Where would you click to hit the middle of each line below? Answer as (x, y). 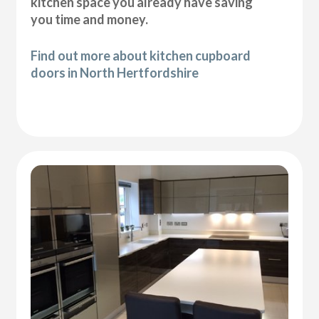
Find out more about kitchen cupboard (141, 55)
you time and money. (90, 19)
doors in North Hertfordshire (115, 72)
